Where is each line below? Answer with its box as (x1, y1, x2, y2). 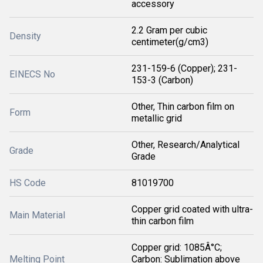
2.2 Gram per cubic (131, 25, 207, 36)
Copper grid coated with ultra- (131, 204, 253, 215)
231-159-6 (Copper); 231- (131, 63, 237, 75)
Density (9, 31, 41, 42)
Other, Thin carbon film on (131, 101, 234, 113)
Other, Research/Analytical (131, 139, 240, 151)
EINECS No (9, 69, 55, 80)
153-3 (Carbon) (131, 75, 193, 86)
